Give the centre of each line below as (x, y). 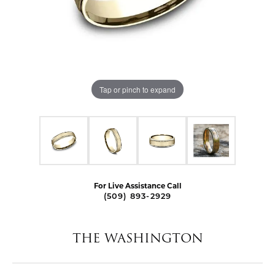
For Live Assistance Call (137, 186)
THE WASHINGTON (137, 238)
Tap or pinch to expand (137, 89)
